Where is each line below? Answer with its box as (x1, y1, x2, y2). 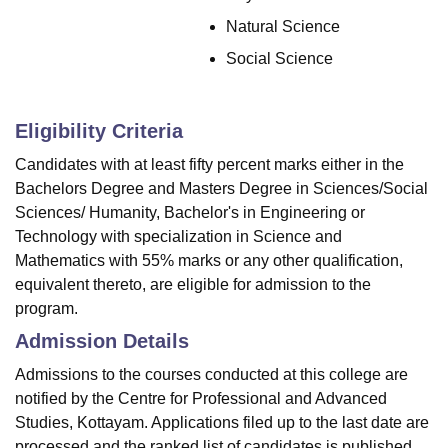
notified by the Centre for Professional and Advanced (15, 390, 387, 408)
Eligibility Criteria (15, 120, 183, 143)
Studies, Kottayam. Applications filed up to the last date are (15, 414, 429, 432)
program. (15, 300, 78, 318)
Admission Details (15, 330, 189, 353)
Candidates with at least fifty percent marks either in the (15, 156, 404, 174)
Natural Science (226, 18, 340, 36)
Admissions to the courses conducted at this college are (15, 366, 408, 384)
